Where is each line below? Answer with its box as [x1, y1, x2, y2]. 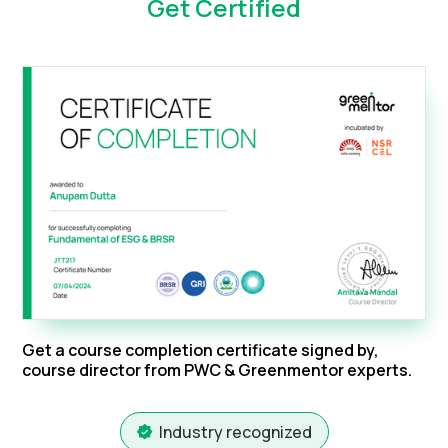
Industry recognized [158, 420, 312, 443]
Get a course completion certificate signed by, [22, 338, 380, 361]
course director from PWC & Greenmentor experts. [22, 358, 413, 381]
